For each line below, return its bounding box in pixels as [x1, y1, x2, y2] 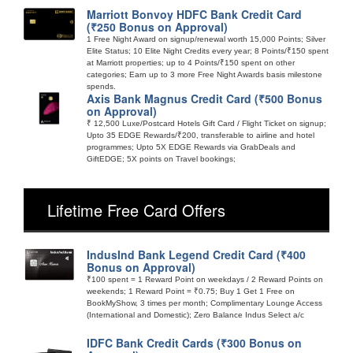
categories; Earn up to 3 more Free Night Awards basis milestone [87, 69, 322, 79]
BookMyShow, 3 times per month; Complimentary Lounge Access [87, 298, 322, 307]
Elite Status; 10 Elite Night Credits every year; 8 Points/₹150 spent [87, 46, 329, 55]
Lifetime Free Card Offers [47, 198, 225, 221]
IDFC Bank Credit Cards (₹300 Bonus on [87, 334, 302, 351]
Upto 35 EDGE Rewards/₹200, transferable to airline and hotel [87, 130, 314, 139]
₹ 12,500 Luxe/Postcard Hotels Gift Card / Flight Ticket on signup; [87, 118, 326, 128]
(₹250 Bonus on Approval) [87, 18, 228, 35]
